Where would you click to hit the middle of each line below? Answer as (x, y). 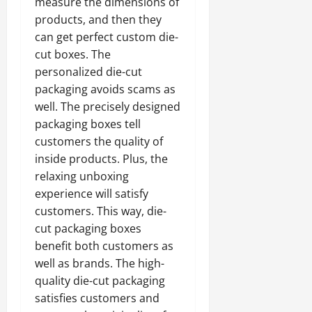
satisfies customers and (97, 298)
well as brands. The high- (100, 263)
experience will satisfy (92, 193)
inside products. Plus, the (101, 158)
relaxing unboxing (82, 176)
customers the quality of (99, 141)
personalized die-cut (88, 71)
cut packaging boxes (88, 228)
